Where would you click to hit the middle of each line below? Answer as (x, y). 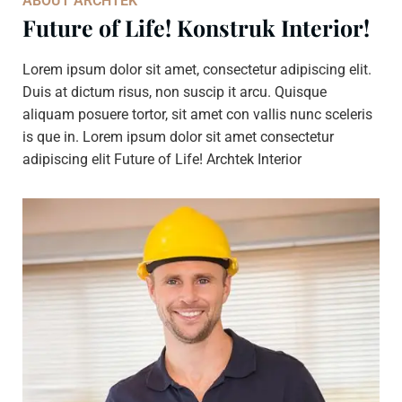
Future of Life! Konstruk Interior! (196, 27)
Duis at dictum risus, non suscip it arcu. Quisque (175, 92)
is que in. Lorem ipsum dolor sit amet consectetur (178, 137)
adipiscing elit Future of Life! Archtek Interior (162, 159)
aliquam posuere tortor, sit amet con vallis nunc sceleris (197, 114)
